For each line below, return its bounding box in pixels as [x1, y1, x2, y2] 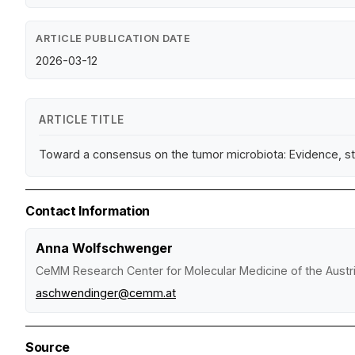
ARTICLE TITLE [39, 113, 124, 126]
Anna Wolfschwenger [36, 239, 173, 256]
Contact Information [25, 202, 150, 219]
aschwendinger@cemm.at [36, 285, 176, 300]
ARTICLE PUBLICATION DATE [36, 32, 190, 44]
